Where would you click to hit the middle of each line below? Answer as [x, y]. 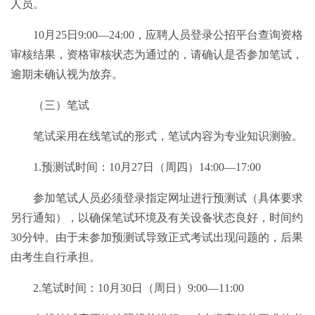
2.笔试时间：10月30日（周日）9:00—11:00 [139, 288]
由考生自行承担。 [56, 257]
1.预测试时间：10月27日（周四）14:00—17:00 [147, 167]
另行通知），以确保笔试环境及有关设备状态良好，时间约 [157, 217]
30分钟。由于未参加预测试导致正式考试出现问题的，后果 [157, 237]
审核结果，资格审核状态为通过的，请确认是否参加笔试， [157, 54]
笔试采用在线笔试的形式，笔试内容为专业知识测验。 [168, 136]
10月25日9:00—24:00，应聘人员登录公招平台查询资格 [168, 34]
